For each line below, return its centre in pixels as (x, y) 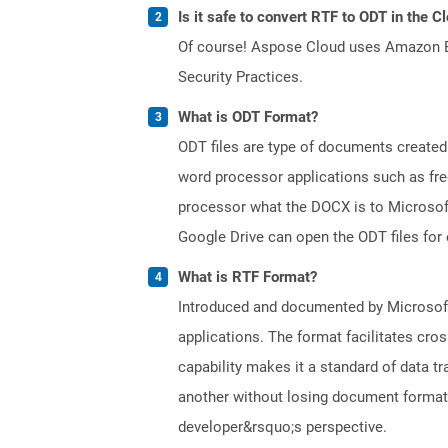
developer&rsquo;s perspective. (282, 426)
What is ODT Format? (248, 116)
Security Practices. (240, 76)
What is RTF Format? (247, 276)
